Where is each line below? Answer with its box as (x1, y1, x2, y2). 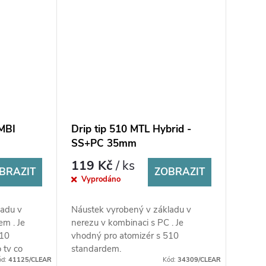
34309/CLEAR (177, 255, 221, 265)
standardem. (71, 243, 121, 255)
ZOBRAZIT (154, 165, 205, 179)
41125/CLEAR (8, 255, 52, 265)
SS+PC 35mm (71, 137, 137, 151)
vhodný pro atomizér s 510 (71, 230, 179, 242)
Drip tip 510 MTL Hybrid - (71, 122, 191, 137)
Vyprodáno (81, 174, 121, 185)
